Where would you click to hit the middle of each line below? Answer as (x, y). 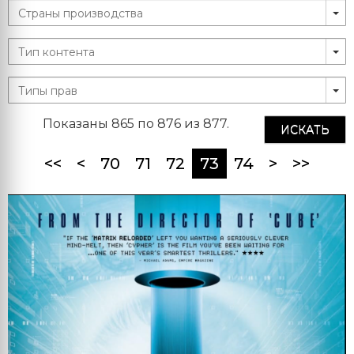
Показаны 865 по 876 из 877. (136, 124)
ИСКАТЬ (305, 130)
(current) (254, 163)
